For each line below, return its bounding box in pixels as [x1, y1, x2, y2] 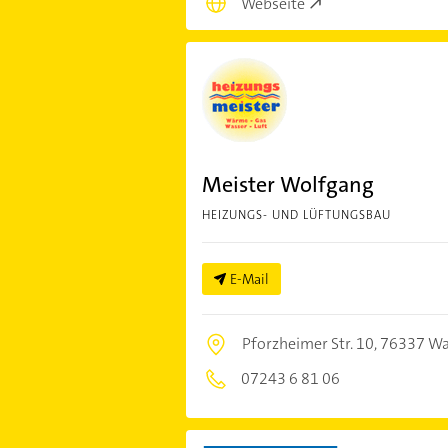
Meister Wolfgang [201, 170, 374, 200]
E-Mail [229, 270, 269, 289]
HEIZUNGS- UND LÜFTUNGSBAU [201, 207, 391, 224]
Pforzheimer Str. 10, [241, 333, 380, 355]
